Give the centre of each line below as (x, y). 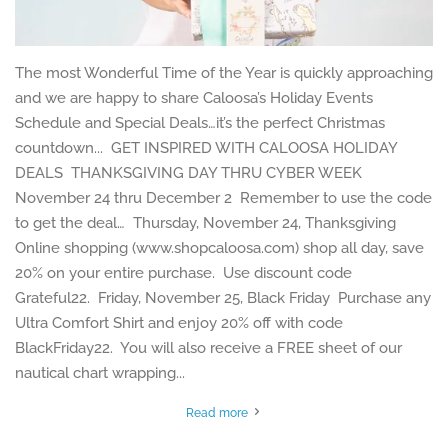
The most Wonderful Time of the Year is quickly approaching (224, 73)
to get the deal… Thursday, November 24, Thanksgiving (207, 223)
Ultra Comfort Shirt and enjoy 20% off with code (179, 323)
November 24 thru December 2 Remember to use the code (223, 198)
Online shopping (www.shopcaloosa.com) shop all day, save (219, 248)
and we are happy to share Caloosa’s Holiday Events (194, 98)
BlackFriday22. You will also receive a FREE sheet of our (208, 348)
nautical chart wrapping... (100, 373)
